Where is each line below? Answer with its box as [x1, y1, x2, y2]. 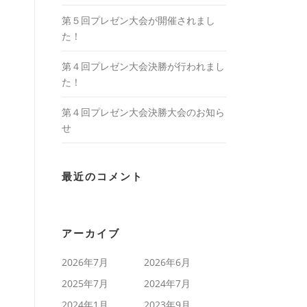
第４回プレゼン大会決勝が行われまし [62, 60, 225, 73]
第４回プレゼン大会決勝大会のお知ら [62, 106, 225, 119]
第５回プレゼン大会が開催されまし [62, 14, 215, 27]
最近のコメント [62, 171, 143, 182]
